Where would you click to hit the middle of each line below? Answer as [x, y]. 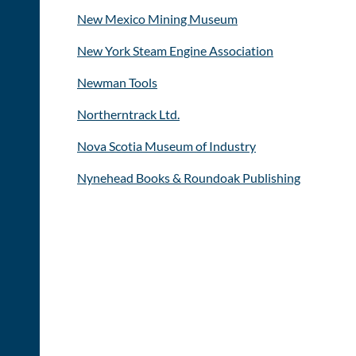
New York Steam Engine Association [175, 50]
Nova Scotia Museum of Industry [166, 145]
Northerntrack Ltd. [128, 114]
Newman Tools [117, 82]
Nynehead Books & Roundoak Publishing [189, 177]
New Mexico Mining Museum [157, 18]
